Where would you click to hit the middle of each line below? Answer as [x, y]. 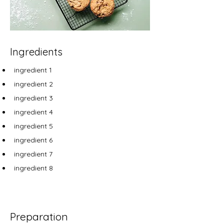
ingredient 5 [33, 126]
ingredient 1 [33, 70]
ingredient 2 [33, 84]
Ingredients [36, 52]
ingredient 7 [33, 154]
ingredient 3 [33, 98]
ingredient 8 [33, 168]
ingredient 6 [33, 140]
